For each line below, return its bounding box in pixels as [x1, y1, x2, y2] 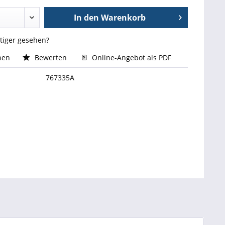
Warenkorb [101, 12, 146, 23]
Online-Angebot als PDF [89, 53, 171, 62]
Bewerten [32, 53, 69, 62]
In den [74, 12, 99, 23]
